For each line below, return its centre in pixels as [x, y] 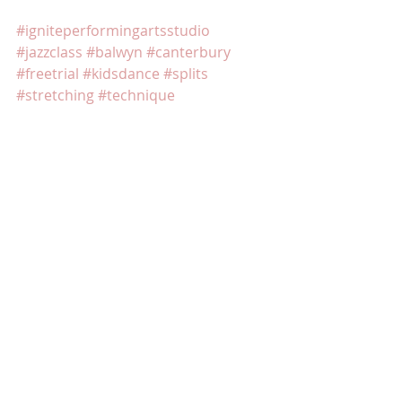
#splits [186, 74]
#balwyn [114, 52]
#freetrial [48, 74]
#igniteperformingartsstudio [113, 31]
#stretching [55, 95]
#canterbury [188, 52]
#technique [136, 95]
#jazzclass [49, 52]
